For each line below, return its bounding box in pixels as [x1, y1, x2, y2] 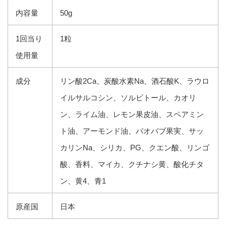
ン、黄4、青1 [60, 176, 106, 185]
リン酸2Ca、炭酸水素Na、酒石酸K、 [60, 76, 187, 85]
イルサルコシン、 [60, 93, 121, 102]
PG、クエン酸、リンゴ [130, 143, 209, 152]
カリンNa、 [60, 143, 100, 152]
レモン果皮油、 [113, 109, 166, 119]
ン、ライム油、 [60, 109, 113, 119]
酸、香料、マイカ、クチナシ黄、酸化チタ [60, 159, 204, 168]
